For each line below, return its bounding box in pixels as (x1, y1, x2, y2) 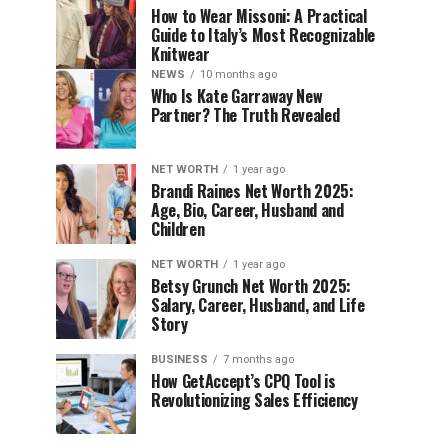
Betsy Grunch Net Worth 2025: (151, 274, 352, 298)
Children (151, 217, 205, 241)
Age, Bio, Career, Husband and (151, 198, 344, 222)
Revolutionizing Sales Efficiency (151, 388, 358, 412)
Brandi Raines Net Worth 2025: (151, 179, 354, 203)
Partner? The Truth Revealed (151, 103, 340, 127)
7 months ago (223, 353, 294, 366)
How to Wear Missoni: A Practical (151, 4, 367, 28)
